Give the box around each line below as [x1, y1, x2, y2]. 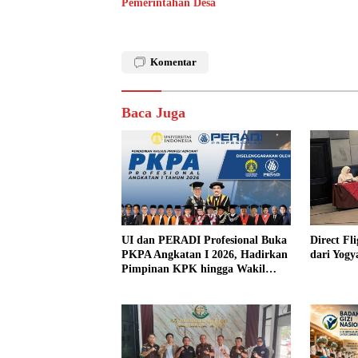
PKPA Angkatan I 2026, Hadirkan [121, 248, 288, 261]
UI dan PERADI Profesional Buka [121, 233, 287, 246]
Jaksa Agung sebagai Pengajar [121, 276, 268, 289]
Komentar [150, 55, 197, 68]
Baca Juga [121, 104, 185, 121]
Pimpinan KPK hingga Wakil [121, 262, 265, 275]
